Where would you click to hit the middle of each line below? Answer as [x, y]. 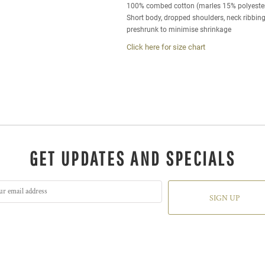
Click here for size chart [166, 47]
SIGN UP [224, 198]
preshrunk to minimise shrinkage [179, 30]
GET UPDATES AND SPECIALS [132, 159]
